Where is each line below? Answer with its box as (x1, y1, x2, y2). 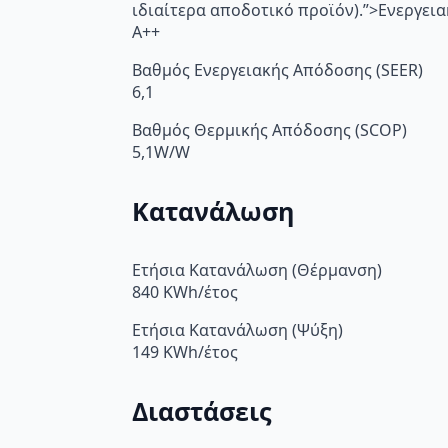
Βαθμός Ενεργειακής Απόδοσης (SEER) (132, 58, 423, 81)
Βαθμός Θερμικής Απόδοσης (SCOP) (132, 118, 407, 141)
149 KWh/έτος (132, 341, 238, 364)
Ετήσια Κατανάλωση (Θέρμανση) (132, 259, 382, 282)
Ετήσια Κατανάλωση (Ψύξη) (132, 319, 343, 342)
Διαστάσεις (132, 394, 271, 429)
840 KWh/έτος (132, 281, 238, 304)
